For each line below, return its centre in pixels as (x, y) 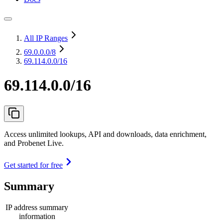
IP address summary (37, 207)
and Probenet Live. (34, 143)
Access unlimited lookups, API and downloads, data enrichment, (105, 134)
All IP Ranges (46, 38)
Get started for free (33, 165)
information (37, 216)
